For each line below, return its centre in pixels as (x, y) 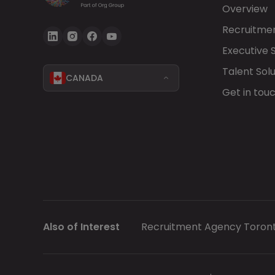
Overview (245, 9)
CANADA (84, 78)
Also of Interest (81, 227)
